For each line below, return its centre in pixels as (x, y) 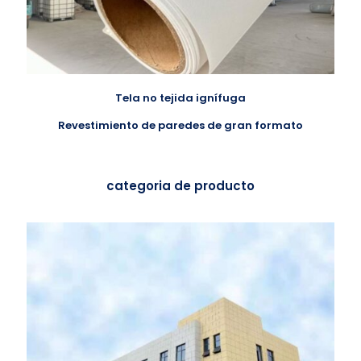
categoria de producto (180, 186)
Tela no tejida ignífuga (180, 98)
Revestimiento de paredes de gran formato (180, 125)
